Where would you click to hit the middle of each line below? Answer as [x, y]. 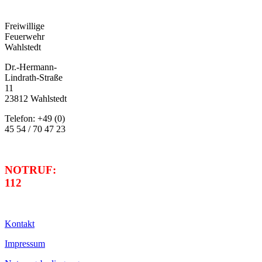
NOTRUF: [30, 170]
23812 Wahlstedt [36, 98]
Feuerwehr [25, 36]
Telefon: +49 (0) [35, 118]
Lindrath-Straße [34, 77]
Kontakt [20, 223]
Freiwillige [25, 26]
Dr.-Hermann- [31, 67]
